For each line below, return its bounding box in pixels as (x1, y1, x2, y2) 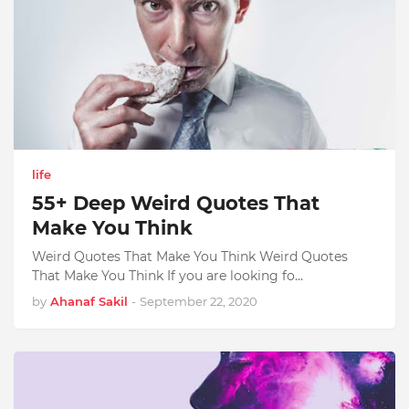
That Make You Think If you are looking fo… (32, 267, 303, 284)
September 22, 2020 (140, 294, 257, 309)
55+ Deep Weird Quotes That (32, 192, 320, 215)
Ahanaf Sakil (50, 294, 128, 309)
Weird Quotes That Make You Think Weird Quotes (32, 248, 348, 265)
